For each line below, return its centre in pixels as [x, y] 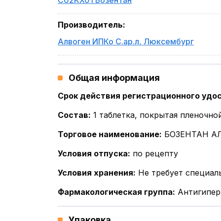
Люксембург [169, 41]
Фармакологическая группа [115, 192]
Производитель [90, 25]
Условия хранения [95, 173]
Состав [73, 115]
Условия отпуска [93, 153]
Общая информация [114, 78]
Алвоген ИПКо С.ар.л [98, 41]
